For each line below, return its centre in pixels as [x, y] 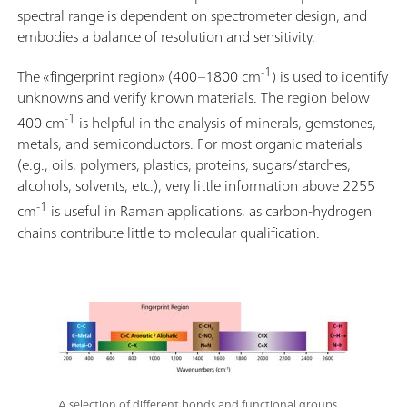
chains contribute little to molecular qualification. [169, 232]
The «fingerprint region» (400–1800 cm [139, 77]
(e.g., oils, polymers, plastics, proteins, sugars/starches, [184, 165]
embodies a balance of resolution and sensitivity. [166, 36]
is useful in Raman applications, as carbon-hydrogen [209, 211]
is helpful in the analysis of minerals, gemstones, [226, 123]
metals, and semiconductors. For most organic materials [189, 144]
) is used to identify [330, 77]
